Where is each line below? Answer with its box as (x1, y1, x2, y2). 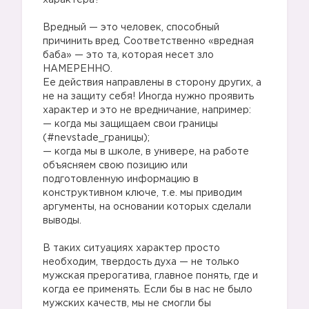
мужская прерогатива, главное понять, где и (43, 272, 258, 280)
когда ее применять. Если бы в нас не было (43, 286, 252, 294)
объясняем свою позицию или (43, 161, 188, 170)
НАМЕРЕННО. (43, 65, 112, 73)
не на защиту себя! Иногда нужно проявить (43, 92, 254, 101)
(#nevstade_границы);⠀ (43, 134, 157, 142)
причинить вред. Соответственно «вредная (43, 37, 254, 46)
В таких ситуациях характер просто (43, 244, 220, 252)
